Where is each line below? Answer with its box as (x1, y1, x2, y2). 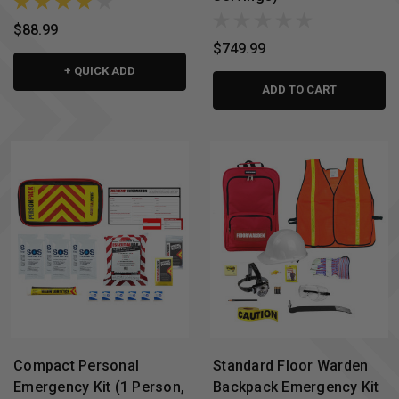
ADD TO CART (262, 82, 337, 96)
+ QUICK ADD (64, 63, 135, 77)
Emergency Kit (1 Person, (13, 379, 184, 396)
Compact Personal (13, 357, 139, 375)
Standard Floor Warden (213, 357, 369, 375)
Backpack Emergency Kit (213, 379, 379, 396)
